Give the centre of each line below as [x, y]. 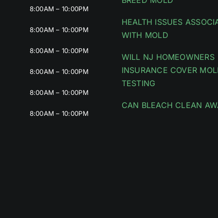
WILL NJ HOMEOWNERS [168, 57]
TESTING [138, 83]
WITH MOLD [145, 35]
